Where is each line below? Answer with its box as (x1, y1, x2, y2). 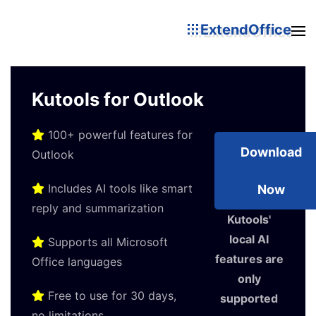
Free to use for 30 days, (44, 288, 176, 303)
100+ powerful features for (44, 128, 193, 142)
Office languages (32, 255, 122, 269)
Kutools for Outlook (32, 88, 204, 110)
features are (214, 252, 284, 266)
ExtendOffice (200, 20, 291, 38)
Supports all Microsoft (44, 235, 168, 249)
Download (240, 145, 302, 159)
